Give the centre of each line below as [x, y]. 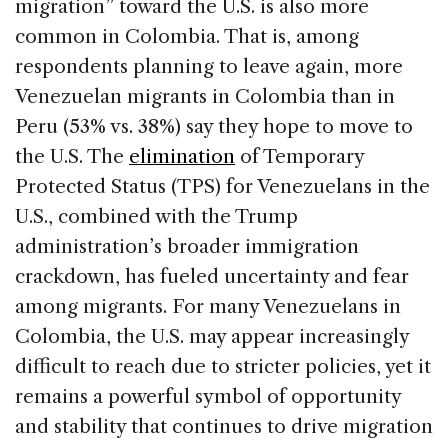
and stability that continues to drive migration [224, 427]
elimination [182, 157]
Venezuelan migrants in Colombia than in [205, 97]
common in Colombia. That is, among [187, 37]
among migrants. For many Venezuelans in [208, 307]
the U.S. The [72, 157]
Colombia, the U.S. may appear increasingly [212, 337]
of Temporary [299, 157]
